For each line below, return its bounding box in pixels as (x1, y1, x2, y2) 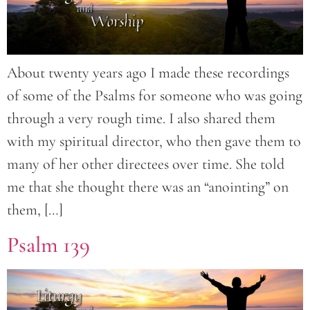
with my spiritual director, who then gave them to (7, 132, 301, 151)
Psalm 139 (7, 230, 90, 258)
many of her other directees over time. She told (7, 155, 284, 174)
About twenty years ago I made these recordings (7, 64, 289, 82)
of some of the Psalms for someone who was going (7, 86, 302, 105)
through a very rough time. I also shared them (7, 109, 275, 128)
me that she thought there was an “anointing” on (7, 178, 289, 197)
